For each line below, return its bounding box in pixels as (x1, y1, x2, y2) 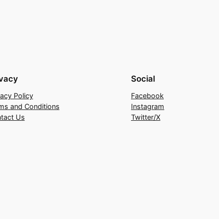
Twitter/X (131, 112, 160, 121)
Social (131, 73, 155, 84)
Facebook (131, 91, 164, 100)
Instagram (131, 102, 164, 110)
